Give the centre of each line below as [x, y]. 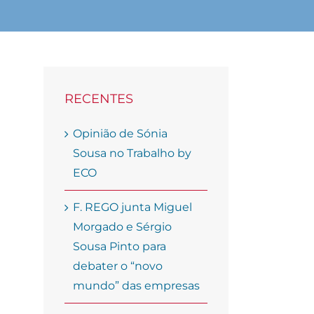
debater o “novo [118, 266]
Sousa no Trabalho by [132, 153]
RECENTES [99, 99]
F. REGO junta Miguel [132, 207]
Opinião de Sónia [120, 134]
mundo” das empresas [136, 286]
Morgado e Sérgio [122, 227]
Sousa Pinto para [120, 247]
